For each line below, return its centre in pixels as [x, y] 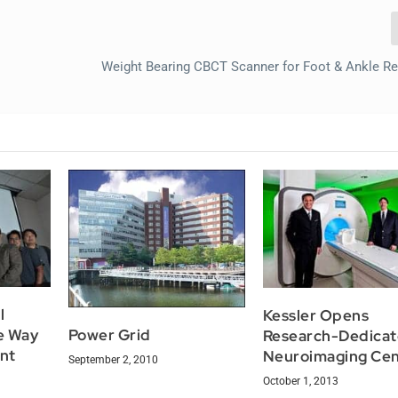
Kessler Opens [316, 315]
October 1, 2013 [300, 381]
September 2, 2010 [113, 359]
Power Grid [109, 334]
